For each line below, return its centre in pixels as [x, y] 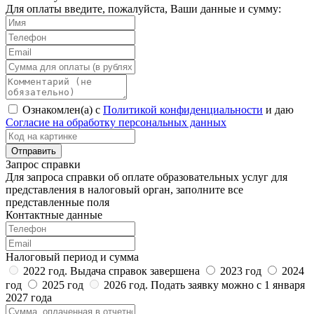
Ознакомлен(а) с [61, 109]
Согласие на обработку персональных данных [116, 122]
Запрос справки [43, 164]
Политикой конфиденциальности [183, 109]
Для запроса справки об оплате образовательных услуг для [146, 177]
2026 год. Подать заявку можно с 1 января [203, 285]
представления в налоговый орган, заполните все [124, 189]
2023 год [241, 271]
